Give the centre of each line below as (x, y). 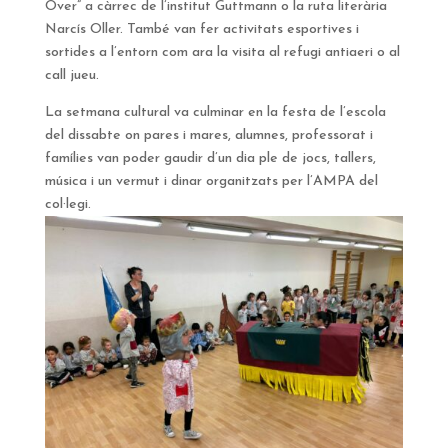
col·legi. (69, 205)
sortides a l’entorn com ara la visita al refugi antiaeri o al (222, 53)
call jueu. (73, 76)
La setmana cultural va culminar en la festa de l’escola (215, 113)
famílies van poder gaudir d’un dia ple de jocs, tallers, (210, 159)
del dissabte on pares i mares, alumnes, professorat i (208, 136)
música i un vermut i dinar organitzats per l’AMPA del (211, 182)
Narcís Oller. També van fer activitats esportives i (201, 30)
